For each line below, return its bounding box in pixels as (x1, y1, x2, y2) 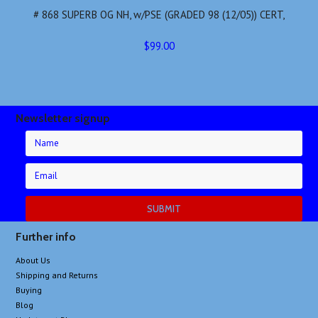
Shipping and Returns (16, 270, 99, 280)
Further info (16, 230, 77, 243)
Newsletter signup (16, 111, 111, 125)
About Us (16, 255, 51, 265)
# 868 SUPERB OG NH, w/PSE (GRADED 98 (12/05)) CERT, (33, 8, 285, 21)
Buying (16, 285, 43, 295)
